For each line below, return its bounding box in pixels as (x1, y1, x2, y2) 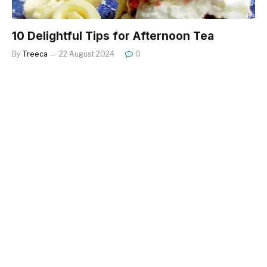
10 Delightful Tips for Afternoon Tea (12, 29, 214, 43)
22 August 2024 (59, 49, 114, 58)
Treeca (22, 49, 48, 58)
